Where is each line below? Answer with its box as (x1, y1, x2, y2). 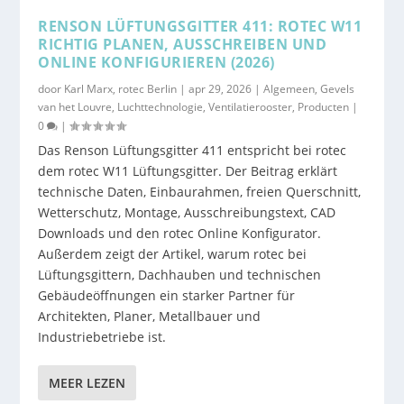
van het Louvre (38, 99, 113, 115)
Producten (298, 99, 350, 115)
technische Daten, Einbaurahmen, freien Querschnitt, (38, 183, 362, 201)
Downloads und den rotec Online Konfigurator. (38, 225, 322, 243)
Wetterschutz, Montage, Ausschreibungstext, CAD (38, 204, 336, 222)
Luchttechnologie (117, 99, 204, 115)
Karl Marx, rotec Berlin (64, 81, 178, 97)
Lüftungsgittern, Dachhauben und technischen (38, 266, 322, 284)
